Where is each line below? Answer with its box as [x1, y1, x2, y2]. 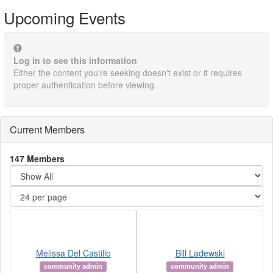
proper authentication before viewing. [13, 79, 157, 91]
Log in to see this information [13, 54, 137, 67]
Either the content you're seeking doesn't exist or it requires [13, 66, 242, 79]
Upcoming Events [4, 6, 126, 29]
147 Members [10, 152, 65, 165]
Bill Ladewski [175, 247, 225, 260]
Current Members [10, 122, 85, 137]
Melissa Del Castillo [35, 247, 111, 260]
